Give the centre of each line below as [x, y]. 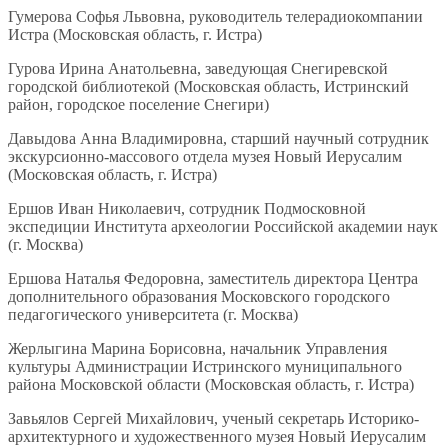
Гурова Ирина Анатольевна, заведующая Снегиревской [198, 69]
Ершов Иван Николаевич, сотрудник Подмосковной [187, 209]
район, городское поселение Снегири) [138, 105]
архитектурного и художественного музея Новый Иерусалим [217, 437]
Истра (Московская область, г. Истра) [135, 35]
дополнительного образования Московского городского [199, 297]
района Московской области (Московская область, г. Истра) [211, 385]
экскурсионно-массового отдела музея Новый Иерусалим [205, 157]
